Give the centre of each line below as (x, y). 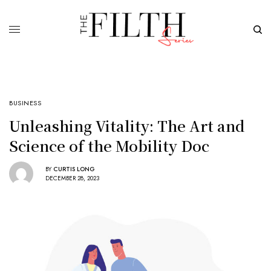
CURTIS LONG (74, 169)
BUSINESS (25, 103)
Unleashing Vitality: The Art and (127, 126)
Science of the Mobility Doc (109, 146)
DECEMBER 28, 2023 (72, 178)
